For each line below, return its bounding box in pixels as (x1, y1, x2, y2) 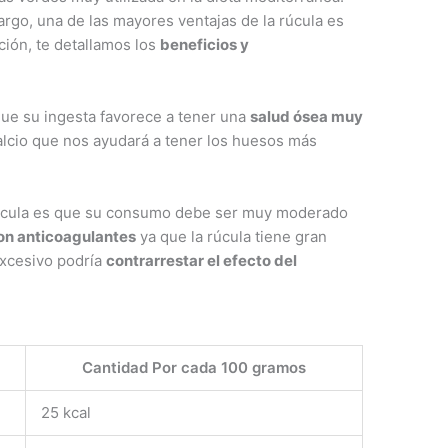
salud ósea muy (250, 106, 364, 126)
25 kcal (41, 402, 92, 422)
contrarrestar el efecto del (106, 250, 298, 270)
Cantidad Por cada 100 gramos (82, 357, 307, 377)
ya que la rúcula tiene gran (136, 226, 328, 246)
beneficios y (160, 34, 250, 54)
